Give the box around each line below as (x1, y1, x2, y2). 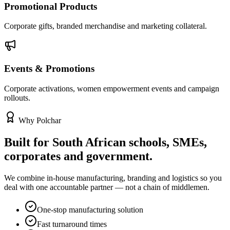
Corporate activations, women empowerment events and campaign (4, 84, 219, 93)
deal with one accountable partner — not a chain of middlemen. (4, 182, 209, 191)
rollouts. (4, 93, 30, 102)
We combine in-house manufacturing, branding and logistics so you (4, 173, 222, 182)
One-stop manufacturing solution (37, 205, 143, 214)
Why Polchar (16, 116, 61, 125)
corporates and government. (4, 149, 152, 163)
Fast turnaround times (37, 219, 107, 228)
